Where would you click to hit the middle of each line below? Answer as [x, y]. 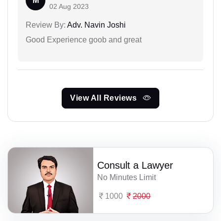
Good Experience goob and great [84, 39]
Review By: [46, 25]
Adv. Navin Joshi [96, 25]
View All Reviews [105, 98]
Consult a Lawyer [135, 165]
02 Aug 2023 [69, 6]
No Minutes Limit [127, 177]
